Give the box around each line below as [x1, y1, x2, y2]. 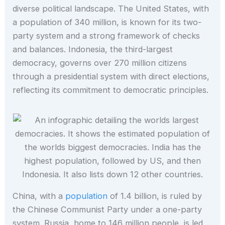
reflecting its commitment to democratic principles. [13, 85, 209, 95]
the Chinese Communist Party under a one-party [13, 204, 202, 215]
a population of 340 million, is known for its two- [13, 17, 202, 28]
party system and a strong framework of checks [13, 31, 200, 41]
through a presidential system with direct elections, [13, 71, 210, 82]
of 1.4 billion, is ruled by [110, 191, 202, 201]
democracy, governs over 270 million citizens [13, 58, 187, 68]
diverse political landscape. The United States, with [13, 4, 209, 14]
